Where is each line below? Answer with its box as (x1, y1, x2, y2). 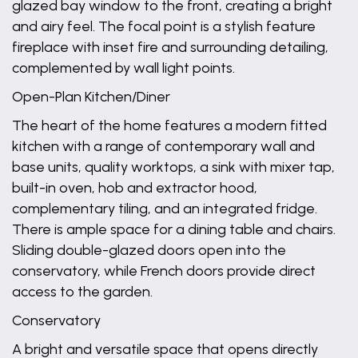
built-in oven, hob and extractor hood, (12, 179, 257, 197)
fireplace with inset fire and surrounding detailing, (12, 38, 328, 56)
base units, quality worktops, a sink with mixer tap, (12, 158, 335, 176)
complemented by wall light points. (12, 59, 235, 77)
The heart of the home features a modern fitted (12, 117, 327, 134)
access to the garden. (12, 283, 153, 300)
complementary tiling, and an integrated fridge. (12, 200, 317, 217)
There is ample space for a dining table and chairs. (12, 221, 336, 238)
